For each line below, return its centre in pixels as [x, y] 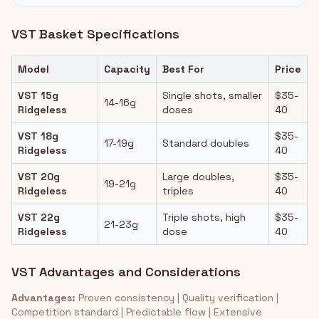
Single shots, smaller [212, 95]
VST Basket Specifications [95, 34]
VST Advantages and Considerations [126, 272]
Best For [183, 69]
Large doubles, [198, 177]
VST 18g [38, 136]
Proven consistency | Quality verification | [177, 298]
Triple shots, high [204, 217]
